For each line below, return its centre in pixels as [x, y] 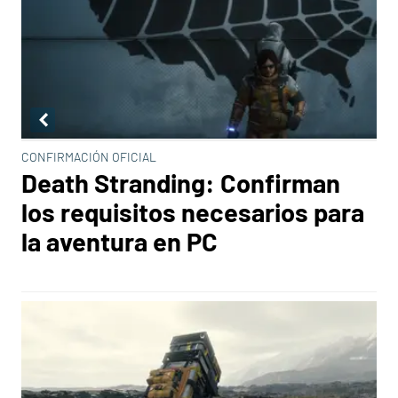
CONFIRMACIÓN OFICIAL [89, 157]
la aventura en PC [119, 241]
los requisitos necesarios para [193, 212]
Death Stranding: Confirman [181, 183]
